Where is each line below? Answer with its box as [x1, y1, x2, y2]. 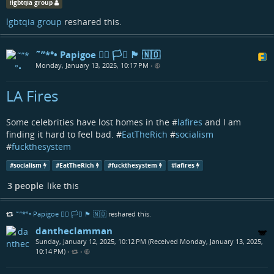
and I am [202, 116, 241, 128]
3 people [7, 180, 43, 192]
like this [45, 180, 79, 192]
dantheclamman [35, 224, 113, 237]
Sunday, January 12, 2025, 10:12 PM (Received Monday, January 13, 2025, [35, 237, 263, 246]
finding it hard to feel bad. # [6, 128, 122, 141]
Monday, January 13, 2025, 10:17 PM [35, 61, 149, 70]
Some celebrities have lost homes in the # [6, 116, 177, 128]
